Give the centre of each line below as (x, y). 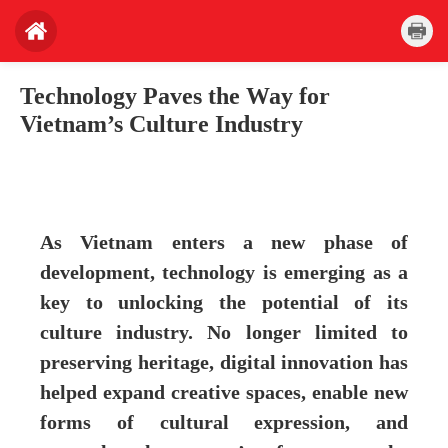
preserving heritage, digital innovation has (224, 362)
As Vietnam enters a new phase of (224, 242)
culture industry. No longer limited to (224, 332)
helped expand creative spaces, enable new (224, 392)
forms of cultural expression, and (224, 422)
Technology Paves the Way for (175, 96)
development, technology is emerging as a (224, 272)
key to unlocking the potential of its (224, 302)
